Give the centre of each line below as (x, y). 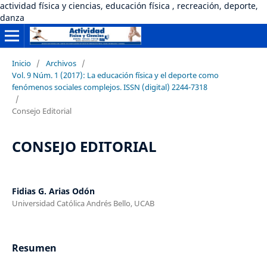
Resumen (34, 248)
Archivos (61, 63)
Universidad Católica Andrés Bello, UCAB (83, 203)
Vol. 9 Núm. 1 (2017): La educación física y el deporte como (115, 75)
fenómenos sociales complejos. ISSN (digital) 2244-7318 (109, 87)
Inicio (21, 63)
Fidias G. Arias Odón (53, 191)
